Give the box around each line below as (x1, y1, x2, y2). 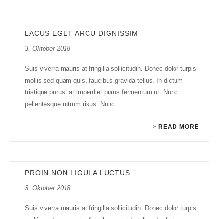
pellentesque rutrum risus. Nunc (25, 100, 115, 108)
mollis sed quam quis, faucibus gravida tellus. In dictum (25, 76, 183, 84)
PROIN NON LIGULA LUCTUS (25, 168, 130, 176)
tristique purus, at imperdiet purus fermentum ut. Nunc (25, 88, 178, 96)
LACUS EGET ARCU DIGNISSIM (25, 29, 138, 37)
